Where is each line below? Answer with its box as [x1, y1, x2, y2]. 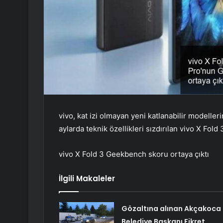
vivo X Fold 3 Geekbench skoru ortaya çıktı [59, 149, 209, 159]
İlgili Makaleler [59, 173, 115, 184]
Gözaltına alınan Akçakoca [121, 204, 221, 214]
